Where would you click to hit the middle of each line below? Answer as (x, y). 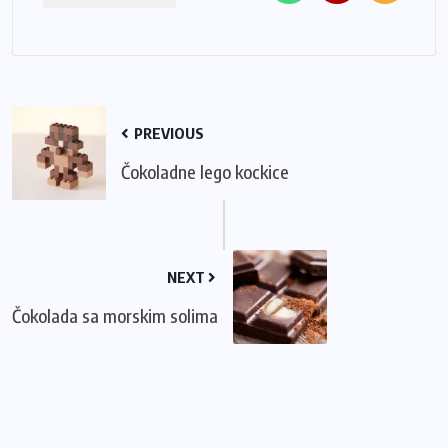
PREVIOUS (167, 133)
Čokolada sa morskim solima (115, 316)
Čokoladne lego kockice (205, 172)
